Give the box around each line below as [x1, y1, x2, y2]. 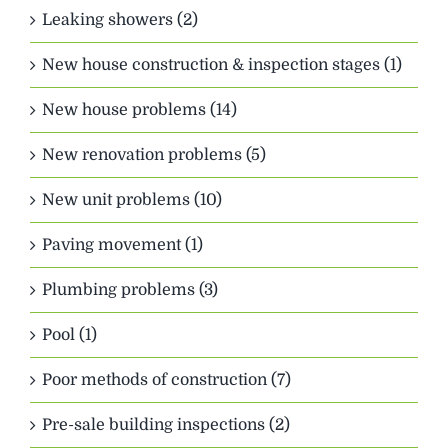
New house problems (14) [42, 101, 237, 120]
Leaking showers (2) [42, 11, 198, 30]
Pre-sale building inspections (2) [42, 416, 290, 435]
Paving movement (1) [42, 236, 203, 255]
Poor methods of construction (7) [42, 371, 291, 390]
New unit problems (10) [42, 191, 222, 210]
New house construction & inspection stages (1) [42, 56, 402, 75]
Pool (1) [42, 326, 97, 345]
